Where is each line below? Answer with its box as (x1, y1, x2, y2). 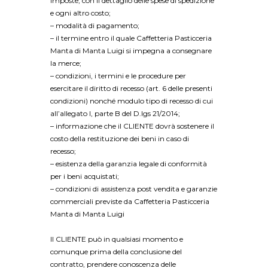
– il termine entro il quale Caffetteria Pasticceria (50, 33, 212, 43)
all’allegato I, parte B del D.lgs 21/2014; (50, 109, 182, 118)
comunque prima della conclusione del (50, 246, 182, 256)
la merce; (50, 59, 83, 68)
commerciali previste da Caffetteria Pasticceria (50, 197, 209, 206)
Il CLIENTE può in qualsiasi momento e (50, 234, 183, 243)
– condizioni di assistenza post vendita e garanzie (50, 184, 217, 194)
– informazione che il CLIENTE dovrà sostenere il (50, 121, 214, 131)
